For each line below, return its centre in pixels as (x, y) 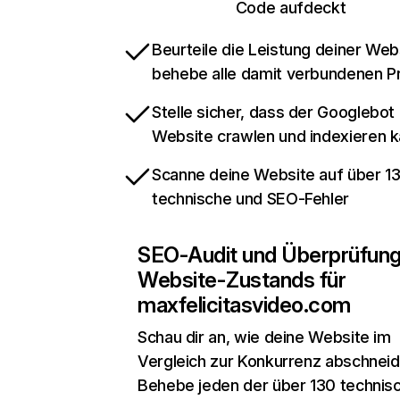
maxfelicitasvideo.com (244, 305)
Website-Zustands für (242, 280)
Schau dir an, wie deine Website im (264, 337)
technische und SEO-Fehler (250, 199)
